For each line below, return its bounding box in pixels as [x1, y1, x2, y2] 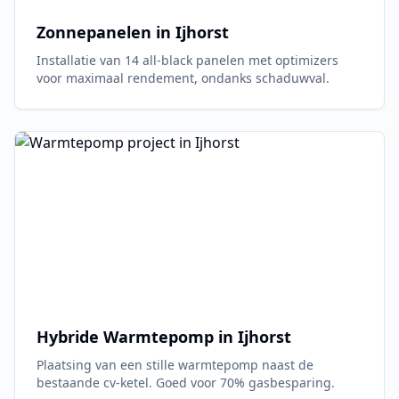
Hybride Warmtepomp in [37, 326, 238, 347]
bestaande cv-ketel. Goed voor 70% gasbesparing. [37, 374, 335, 391]
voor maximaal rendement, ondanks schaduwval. [37, 69, 330, 86]
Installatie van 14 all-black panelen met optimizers [37, 52, 338, 69]
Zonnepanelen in [37, 21, 175, 43]
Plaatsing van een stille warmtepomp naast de [37, 356, 313, 373]
